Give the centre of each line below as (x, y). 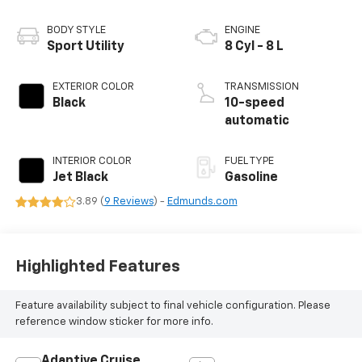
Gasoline (251, 178)
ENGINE (242, 31)
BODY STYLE (76, 31)
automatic (257, 122)
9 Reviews (128, 202)
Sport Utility (85, 47)
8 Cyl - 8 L (254, 47)
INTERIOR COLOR (92, 162)
